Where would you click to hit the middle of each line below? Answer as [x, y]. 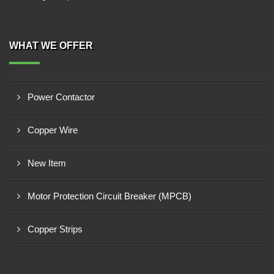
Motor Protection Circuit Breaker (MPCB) [109, 196]
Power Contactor [61, 97]
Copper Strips [55, 229]
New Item [47, 163]
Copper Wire [53, 130]
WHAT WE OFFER [51, 46]
